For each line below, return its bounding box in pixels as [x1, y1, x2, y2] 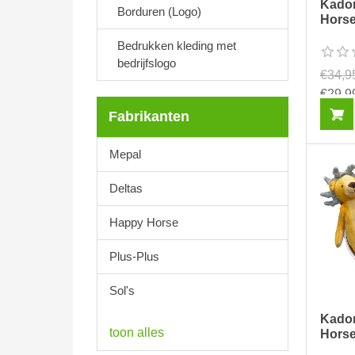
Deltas [109, 181, 143, 195]
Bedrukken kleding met [117, 39, 236, 52]
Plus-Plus [109, 250, 159, 263]
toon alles [109, 326, 164, 339]
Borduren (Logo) [117, 5, 201, 18]
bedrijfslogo [117, 56, 176, 70]
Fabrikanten [109, 109, 189, 124]
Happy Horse [109, 216, 178, 229]
